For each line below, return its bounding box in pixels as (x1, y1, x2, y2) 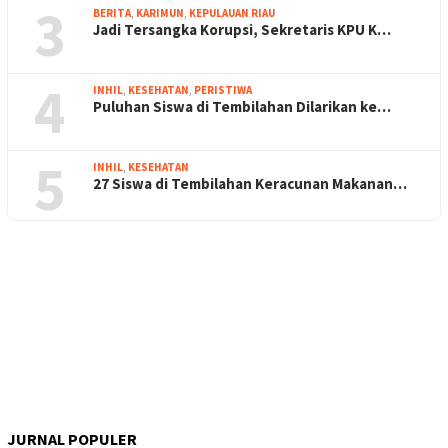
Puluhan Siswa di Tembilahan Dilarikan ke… (93, 96, 391, 116)
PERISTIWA (194, 82, 252, 97)
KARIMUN (136, 5, 184, 20)
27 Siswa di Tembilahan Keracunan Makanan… (93, 173, 407, 193)
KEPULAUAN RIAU (189, 5, 275, 20)
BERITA (93, 5, 131, 20)
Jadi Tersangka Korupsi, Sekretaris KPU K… (93, 19, 391, 39)
